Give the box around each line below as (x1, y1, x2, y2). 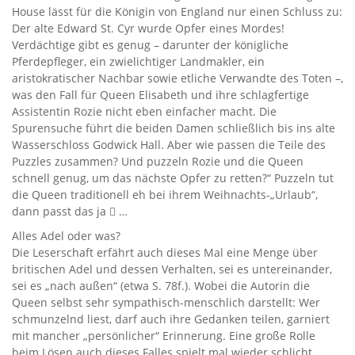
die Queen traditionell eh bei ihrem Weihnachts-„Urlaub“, (12, 187, 318, 202)
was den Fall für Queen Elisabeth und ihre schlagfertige (12, 87, 309, 102)
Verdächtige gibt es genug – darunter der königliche (12, 37, 288, 52)
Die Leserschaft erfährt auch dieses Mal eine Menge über (12, 245, 318, 260)
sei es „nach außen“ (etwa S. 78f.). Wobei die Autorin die (12, 278, 310, 293)
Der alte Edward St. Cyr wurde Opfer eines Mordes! (12, 21, 284, 36)
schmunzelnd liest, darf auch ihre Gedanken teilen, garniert (12, 311, 330, 326)
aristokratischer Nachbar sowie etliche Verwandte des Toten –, (12, 71, 343, 86)
